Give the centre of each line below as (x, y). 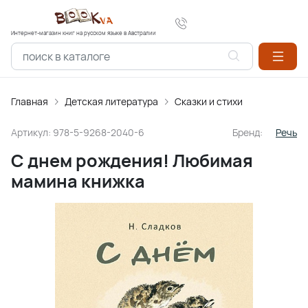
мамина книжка (78, 181)
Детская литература (111, 101)
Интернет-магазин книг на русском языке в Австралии (84, 33)
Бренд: (249, 132)
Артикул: (32, 132)
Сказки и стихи (209, 101)
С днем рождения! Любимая (132, 161)
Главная (30, 101)
